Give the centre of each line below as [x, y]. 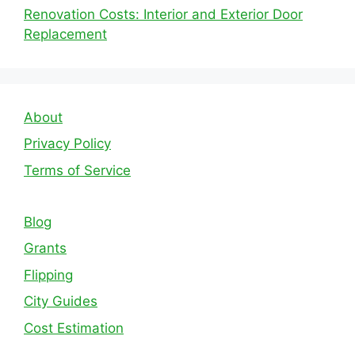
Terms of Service [77, 170]
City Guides [61, 302]
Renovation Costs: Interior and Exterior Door [163, 14]
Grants [45, 248]
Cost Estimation [74, 328]
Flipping [48, 275]
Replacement [65, 34]
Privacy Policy [67, 144]
